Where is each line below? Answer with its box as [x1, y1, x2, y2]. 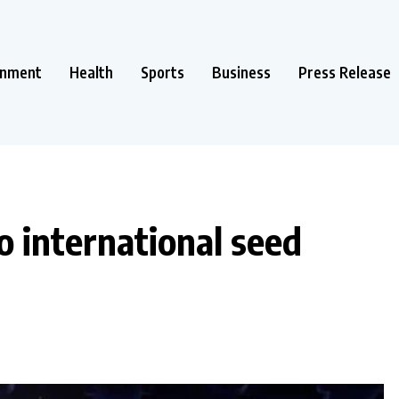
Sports [141, 61, 184, 82]
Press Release [298, 61, 391, 82]
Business [212, 61, 271, 82]
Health [69, 61, 113, 82]
